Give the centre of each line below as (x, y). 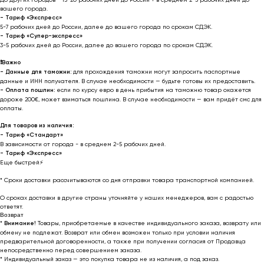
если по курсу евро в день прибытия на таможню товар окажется (153, 90)
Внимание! (20, 223)
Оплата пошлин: (30, 90)
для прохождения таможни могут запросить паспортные (156, 71)
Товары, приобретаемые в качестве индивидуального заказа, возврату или (148, 223)
